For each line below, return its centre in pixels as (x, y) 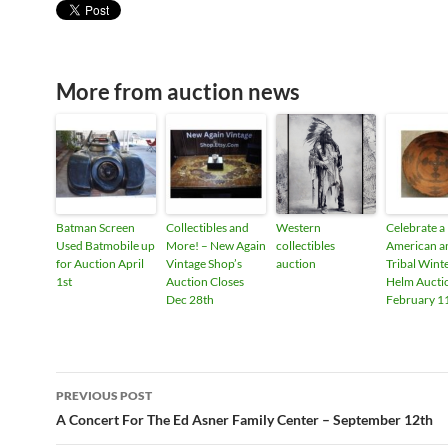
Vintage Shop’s (204, 263)
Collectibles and (207, 227)
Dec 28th (190, 299)
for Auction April (100, 263)
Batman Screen (95, 227)
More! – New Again (216, 245)
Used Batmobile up (105, 245)
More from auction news (178, 91)
